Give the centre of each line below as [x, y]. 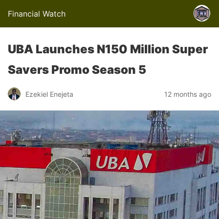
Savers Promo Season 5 [77, 70]
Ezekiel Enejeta [49, 94]
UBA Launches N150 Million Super [108, 49]
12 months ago [188, 94]
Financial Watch [37, 14]
